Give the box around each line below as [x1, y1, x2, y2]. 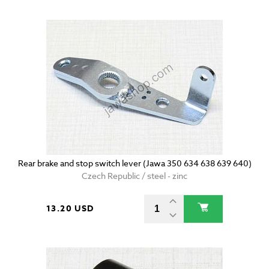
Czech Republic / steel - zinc [82, 170, 187, 182]
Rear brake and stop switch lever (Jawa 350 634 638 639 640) [17, 157, 252, 169]
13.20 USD [46, 202, 94, 216]
